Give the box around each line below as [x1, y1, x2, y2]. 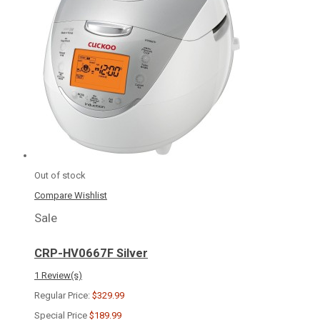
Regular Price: [34, 289, 90, 301]
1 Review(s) [34, 269, 82, 281]
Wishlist [74, 190, 107, 201]
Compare [34, 190, 72, 201]
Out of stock [34, 170, 86, 181]
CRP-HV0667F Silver [34, 246, 148, 261]
